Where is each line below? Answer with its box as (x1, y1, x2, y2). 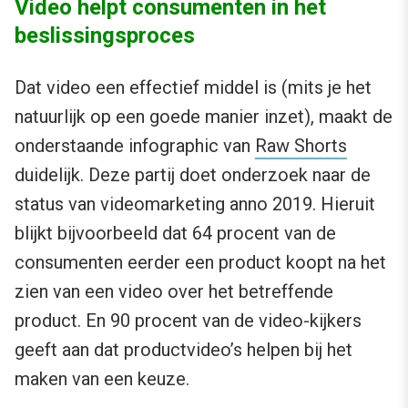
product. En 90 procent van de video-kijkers (15, 310, 362, 332)
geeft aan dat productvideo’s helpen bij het (15, 339, 352, 362)
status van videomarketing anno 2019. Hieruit (15, 193, 375, 216)
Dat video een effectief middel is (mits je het (15, 76, 372, 99)
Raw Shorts (255, 135, 347, 158)
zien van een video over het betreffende (15, 280, 333, 303)
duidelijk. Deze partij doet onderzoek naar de (15, 164, 371, 187)
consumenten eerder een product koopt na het (15, 251, 386, 274)
